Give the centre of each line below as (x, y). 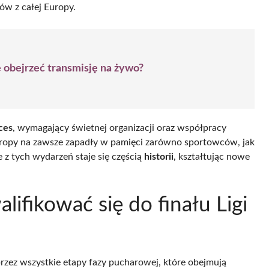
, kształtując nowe (212, 156)
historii (159, 156)
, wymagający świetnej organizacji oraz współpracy (119, 128)
